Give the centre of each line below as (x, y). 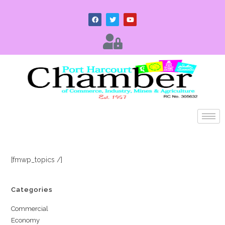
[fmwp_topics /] (37, 159)
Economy (26, 220)
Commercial (30, 208)
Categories (32, 189)
